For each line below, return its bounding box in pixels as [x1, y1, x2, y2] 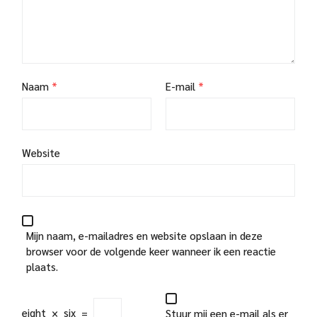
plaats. [26, 259, 58, 273]
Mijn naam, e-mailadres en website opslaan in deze [26, 228, 263, 242]
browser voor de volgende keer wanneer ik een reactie [26, 243, 276, 258]
